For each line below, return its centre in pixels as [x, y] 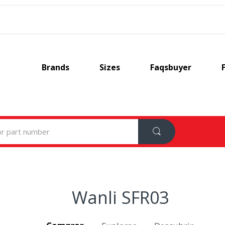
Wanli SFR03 [120, 197]
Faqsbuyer [171, 67]
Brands [55, 67]
